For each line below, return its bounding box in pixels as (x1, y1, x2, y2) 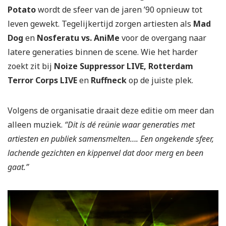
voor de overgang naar (120, 32, 206, 44)
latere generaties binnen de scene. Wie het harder (8, 46, 198, 58)
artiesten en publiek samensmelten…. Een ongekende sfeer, (8, 133, 214, 145)
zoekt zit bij (8, 61, 54, 72)
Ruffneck (89, 75, 127, 86)
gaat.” (8, 161, 29, 173)
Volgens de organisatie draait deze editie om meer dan (8, 105, 214, 117)
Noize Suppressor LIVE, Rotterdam (54, 61, 193, 72)
